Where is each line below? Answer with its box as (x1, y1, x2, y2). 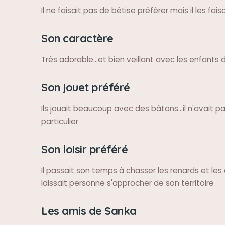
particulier (41, 116, 78, 127)
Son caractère (41, 31, 114, 45)
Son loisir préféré (41, 142, 128, 156)
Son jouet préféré (41, 80, 130, 94)
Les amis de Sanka (41, 204, 137, 217)
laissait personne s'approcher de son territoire (41, 178, 214, 188)
